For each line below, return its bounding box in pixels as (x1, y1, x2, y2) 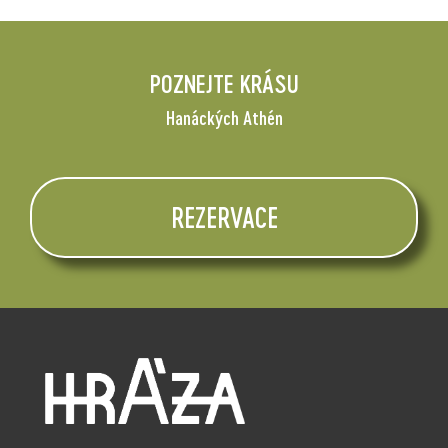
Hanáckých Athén (165, 105, 283, 129)
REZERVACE (170, 200, 278, 233)
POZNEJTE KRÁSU (149, 67, 299, 98)
